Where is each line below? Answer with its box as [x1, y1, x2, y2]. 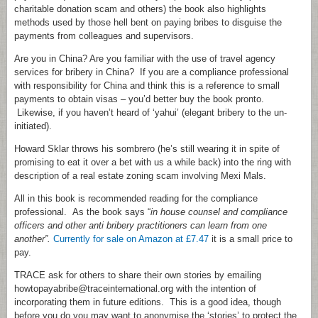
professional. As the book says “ [14, 207, 150, 217]
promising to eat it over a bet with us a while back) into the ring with [14, 157, 291, 168]
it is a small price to [209, 234, 292, 244]
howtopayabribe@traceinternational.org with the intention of [14, 283, 256, 294]
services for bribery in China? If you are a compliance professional [14, 67, 289, 77]
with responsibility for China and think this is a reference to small [14, 80, 280, 91]
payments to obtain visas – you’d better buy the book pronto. [14, 94, 264, 104]
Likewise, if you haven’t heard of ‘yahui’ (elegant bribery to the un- [14, 107, 287, 118]
